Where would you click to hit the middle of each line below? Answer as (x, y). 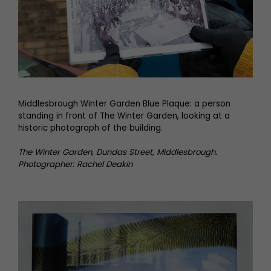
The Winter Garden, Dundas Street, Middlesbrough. (118, 152)
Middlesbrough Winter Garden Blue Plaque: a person (124, 104)
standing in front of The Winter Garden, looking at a (124, 116)
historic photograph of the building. (90, 128)
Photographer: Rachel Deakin (75, 164)
